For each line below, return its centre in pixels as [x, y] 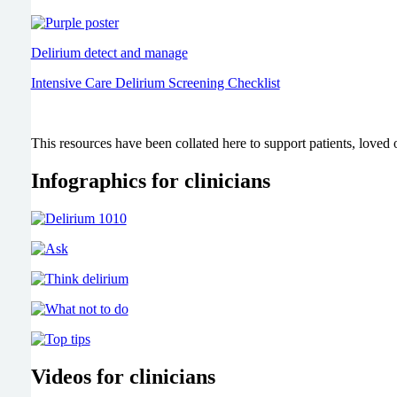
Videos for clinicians [123, 376]
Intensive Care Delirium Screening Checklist [155, 83]
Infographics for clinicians [150, 180]
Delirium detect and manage [109, 53]
